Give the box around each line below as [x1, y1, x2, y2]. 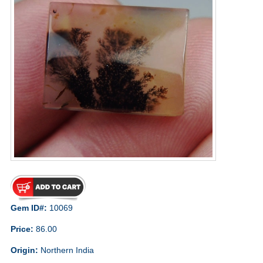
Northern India [38, 245, 94, 255]
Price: [10, 224, 33, 234]
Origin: [10, 245, 38, 255]
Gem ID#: [10, 203, 47, 213]
